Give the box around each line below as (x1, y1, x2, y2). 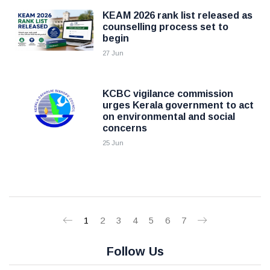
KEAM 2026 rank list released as (102, 10, 253, 20)
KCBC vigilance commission (102, 89, 233, 99)
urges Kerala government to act (102, 100, 254, 110)
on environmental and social (102, 111, 235, 122)
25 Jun (102, 139, 124, 146)
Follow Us (106, 245, 164, 258)
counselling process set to (102, 22, 228, 32)
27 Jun (102, 49, 124, 57)
